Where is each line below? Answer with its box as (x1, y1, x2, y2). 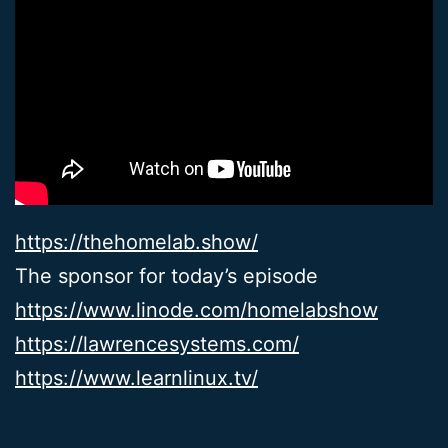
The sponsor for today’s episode (15, 264, 318, 289)
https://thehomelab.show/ (15, 230, 258, 255)
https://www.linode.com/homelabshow (15, 298, 378, 323)
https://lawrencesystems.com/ (15, 332, 299, 357)
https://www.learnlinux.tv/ (15, 366, 258, 391)
